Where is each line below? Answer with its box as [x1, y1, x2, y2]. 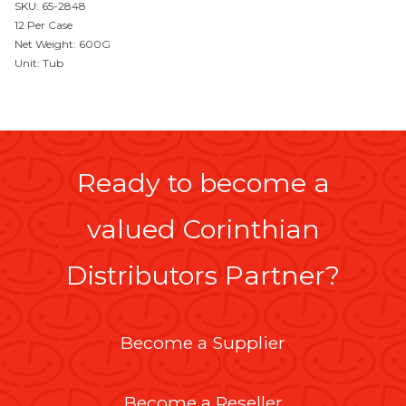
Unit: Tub [14, 56, 63, 70]
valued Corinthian [86, 213, 320, 245]
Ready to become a [76, 167, 330, 198]
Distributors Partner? [66, 259, 340, 291]
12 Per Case [14, 18, 72, 32]
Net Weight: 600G [14, 37, 111, 51]
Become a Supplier [121, 332, 285, 353]
